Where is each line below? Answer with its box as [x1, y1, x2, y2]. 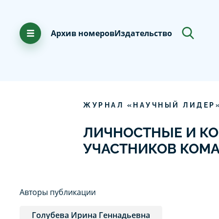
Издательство [114, 27, 172, 39]
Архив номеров [51, 27, 114, 39]
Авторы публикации [20, 186, 96, 197]
